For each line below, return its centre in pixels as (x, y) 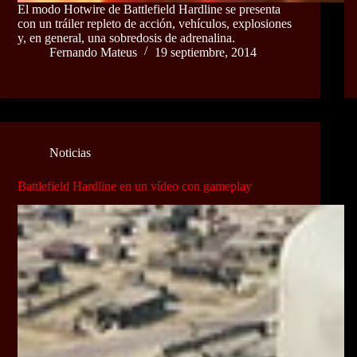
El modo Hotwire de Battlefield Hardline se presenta (149, 9)
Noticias (70, 152)
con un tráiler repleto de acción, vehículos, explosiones (155, 23)
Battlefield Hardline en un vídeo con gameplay (135, 186)
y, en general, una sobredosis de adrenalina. (126, 37)
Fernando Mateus (93, 52)
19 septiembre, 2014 (206, 52)
